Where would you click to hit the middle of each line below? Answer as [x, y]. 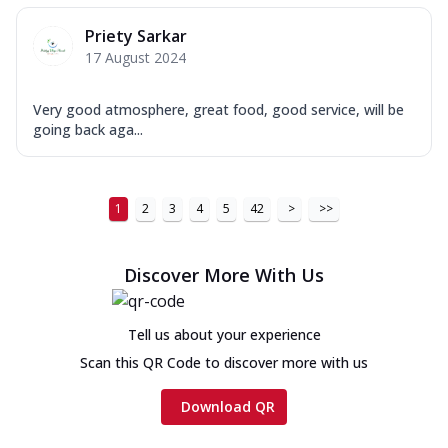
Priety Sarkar [136, 36]
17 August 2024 [135, 58]
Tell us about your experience [224, 335]
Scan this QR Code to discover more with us [224, 363]
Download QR [228, 407]
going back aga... [88, 130]
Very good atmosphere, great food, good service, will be [218, 110]
